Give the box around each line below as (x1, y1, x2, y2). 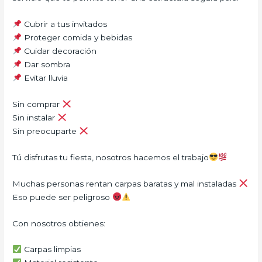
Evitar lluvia (21, 73, 68, 83)
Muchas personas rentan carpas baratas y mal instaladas (12, 178, 239, 188)
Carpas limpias (21, 244, 81, 254)
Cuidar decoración (21, 46, 96, 56)
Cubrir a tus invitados (21, 19, 107, 29)
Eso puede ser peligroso (12, 192, 113, 202)
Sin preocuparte (12, 126, 80, 136)
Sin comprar (12, 99, 63, 109)
